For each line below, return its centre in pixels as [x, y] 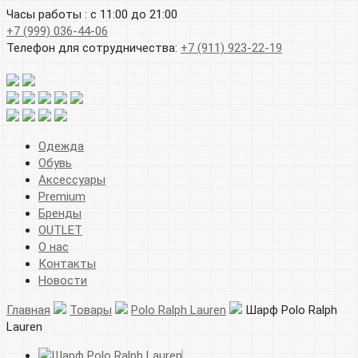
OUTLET [60, 230]
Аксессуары [72, 180]
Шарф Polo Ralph [291, 310]
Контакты [67, 264]
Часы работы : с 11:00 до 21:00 [92, 14]
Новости [63, 280]
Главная [28, 310]
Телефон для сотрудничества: [93, 48]
